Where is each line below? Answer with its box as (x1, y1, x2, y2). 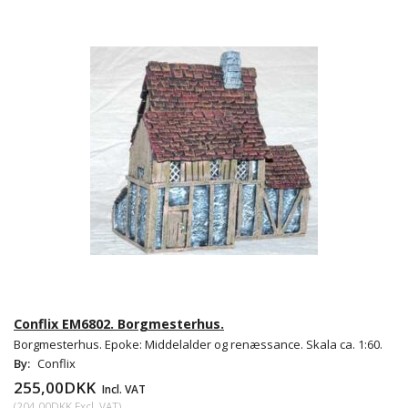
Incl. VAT (99, 382, 146, 397)
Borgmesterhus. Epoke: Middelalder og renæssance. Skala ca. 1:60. (14, 336, 382, 353)
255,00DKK (14, 377, 99, 399)
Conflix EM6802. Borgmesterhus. (14, 315, 224, 333)
